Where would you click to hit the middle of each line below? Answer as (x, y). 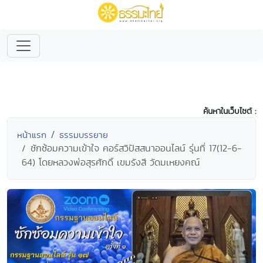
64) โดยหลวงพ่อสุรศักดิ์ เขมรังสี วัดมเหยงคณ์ (111, 162)
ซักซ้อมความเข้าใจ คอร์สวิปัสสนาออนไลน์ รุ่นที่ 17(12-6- (136, 148)
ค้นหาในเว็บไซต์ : (230, 111)
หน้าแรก (32, 135)
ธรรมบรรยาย (84, 135)
